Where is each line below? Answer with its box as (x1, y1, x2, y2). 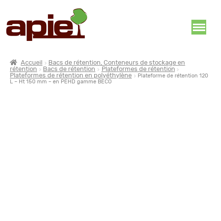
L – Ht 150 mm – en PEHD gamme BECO (10, 79, 111, 84)
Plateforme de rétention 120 (138, 73, 209, 78)
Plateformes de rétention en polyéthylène (10, 73, 132, 79)
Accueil (21, 60, 43, 66)
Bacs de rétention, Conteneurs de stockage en (48, 60, 185, 66)
